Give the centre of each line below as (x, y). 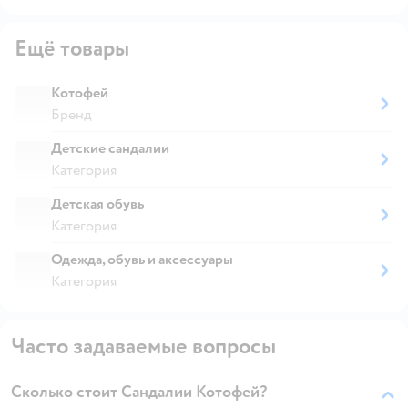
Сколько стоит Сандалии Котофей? (139, 392)
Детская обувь (97, 204)
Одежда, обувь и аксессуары (142, 259)
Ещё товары (72, 48)
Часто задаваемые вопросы (143, 346)
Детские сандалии (110, 148)
